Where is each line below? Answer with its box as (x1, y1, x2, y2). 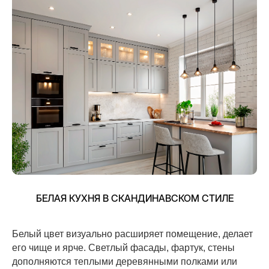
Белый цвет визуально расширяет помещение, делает (12, 228, 253, 239)
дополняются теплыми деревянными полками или (12, 256, 237, 267)
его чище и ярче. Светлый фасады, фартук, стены (12, 242, 235, 253)
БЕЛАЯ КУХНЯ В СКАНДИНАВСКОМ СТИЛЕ (35, 192, 234, 204)
